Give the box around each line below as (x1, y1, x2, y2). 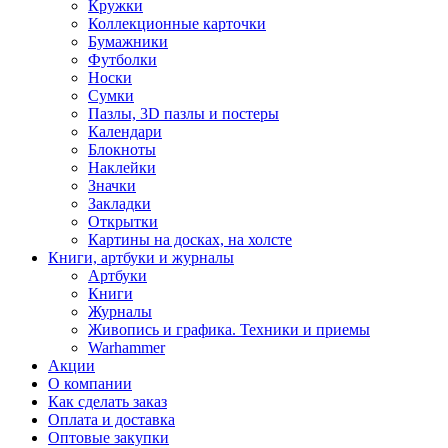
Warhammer (88, 338, 165, 356)
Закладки (88, 194, 151, 212)
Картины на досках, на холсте (88, 230, 292, 248)
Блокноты (88, 140, 156, 158)
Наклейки (88, 158, 156, 176)
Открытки (88, 212, 158, 230)
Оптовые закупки (48, 428, 169, 446)
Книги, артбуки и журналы (48, 248, 234, 266)
